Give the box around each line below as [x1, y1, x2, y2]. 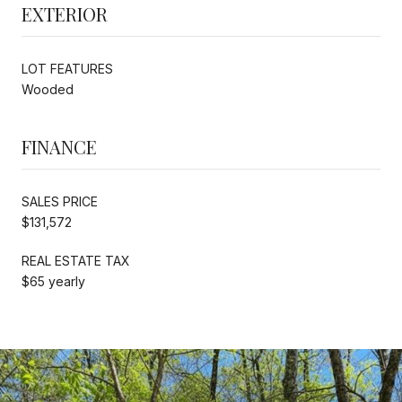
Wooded [22, 81, 74, 97]
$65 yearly [22, 273, 85, 289]
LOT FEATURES [22, 60, 113, 76]
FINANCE [22, 134, 97, 159]
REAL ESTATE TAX [22, 252, 130, 268]
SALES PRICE [22, 193, 98, 209]
